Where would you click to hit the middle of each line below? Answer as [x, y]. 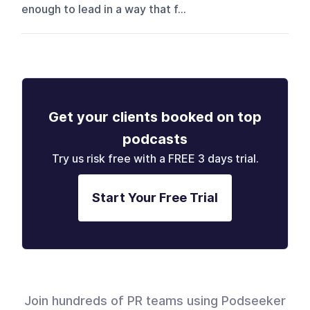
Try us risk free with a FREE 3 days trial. [155, 158]
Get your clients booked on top [155, 117]
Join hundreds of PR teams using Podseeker [155, 300]
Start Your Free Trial [155, 197]
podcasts [155, 139]
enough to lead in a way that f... [104, 9]
